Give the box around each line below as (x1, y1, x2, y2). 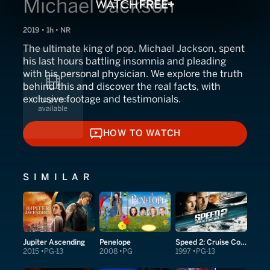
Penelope (99, 237, 131, 246)
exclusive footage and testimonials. (23, 93, 181, 105)
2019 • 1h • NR (23, 26, 71, 34)
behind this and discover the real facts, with (23, 81, 221, 92)
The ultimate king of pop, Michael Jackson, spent (23, 43, 245, 54)
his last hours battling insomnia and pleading (23, 55, 226, 67)
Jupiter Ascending (23, 237, 85, 246)
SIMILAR (23, 171, 95, 183)
